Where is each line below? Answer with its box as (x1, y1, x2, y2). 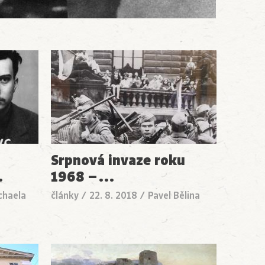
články (51, 189, 79, 203)
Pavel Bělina (148, 189, 201, 203)
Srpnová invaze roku (51, 150, 186, 171)
